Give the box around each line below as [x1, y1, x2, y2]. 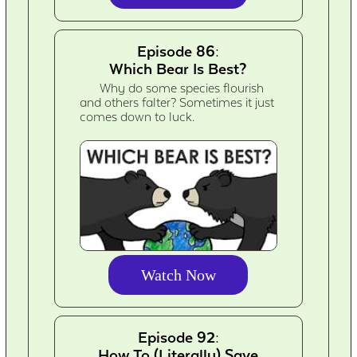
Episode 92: [137, 328, 219, 346]
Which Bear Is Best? [109, 59, 248, 77]
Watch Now [140, 265, 216, 284]
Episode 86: [137, 41, 220, 60]
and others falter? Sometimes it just [80, 95, 275, 110]
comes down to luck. [80, 109, 195, 124]
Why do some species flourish [100, 80, 265, 96]
